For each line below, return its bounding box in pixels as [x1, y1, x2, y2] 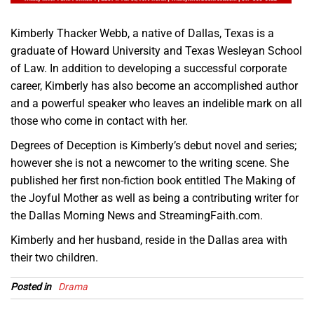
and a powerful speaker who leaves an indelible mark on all [11, 97, 302, 111]
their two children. [11, 251, 98, 265]
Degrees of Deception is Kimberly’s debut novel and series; [11, 139, 296, 153]
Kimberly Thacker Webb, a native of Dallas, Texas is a [11, 27, 274, 41]
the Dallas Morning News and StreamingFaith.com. [11, 209, 263, 223]
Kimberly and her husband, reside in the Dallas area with [11, 233, 287, 247]
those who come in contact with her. [11, 114, 188, 128]
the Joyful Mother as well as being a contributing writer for [11, 191, 299, 205]
